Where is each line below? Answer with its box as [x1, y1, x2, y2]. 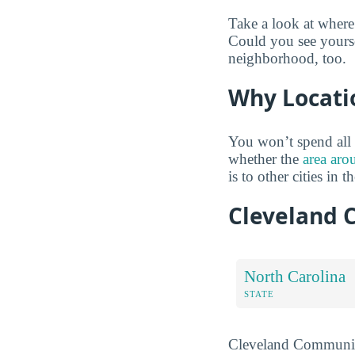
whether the [228, 150, 303, 167]
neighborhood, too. [228, 49, 346, 67]
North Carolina [244, 266, 345, 285]
